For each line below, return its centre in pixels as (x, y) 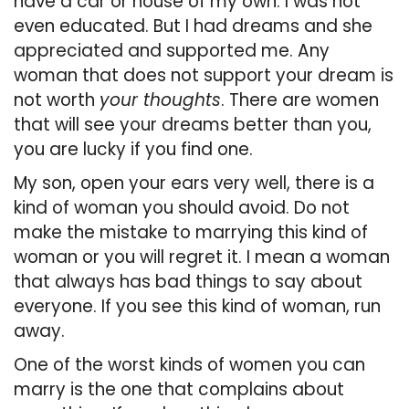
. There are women (300, 100)
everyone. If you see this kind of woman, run (197, 307)
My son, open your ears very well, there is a (194, 184)
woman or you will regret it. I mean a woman (202, 257)
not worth (57, 100)
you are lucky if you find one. (133, 150)
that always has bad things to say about (188, 282)
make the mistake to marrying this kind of (191, 233)
